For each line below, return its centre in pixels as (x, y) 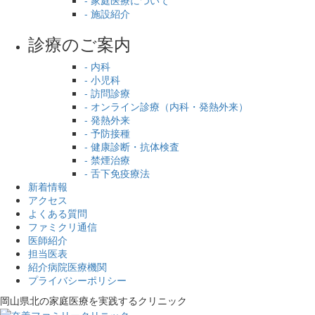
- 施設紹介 (107, 13)
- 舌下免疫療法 (117, 173)
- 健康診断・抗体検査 (132, 146)
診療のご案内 (79, 43)
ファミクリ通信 (63, 226)
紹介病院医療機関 (67, 266)
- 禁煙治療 (107, 159)
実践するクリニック (143, 300)
